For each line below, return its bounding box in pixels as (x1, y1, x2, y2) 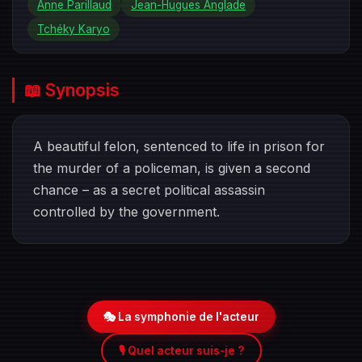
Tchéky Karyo (37, 23, 110, 36)
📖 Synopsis (24, 80, 120, 100)
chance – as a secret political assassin (33, 182, 265, 198)
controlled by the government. (33, 204, 220, 220)
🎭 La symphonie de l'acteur (103, 310, 259, 323)
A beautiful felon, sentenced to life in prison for (33, 138, 325, 154)
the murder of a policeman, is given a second (33, 160, 310, 176)
